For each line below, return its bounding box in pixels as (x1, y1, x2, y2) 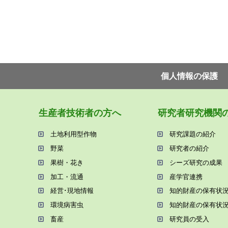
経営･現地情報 (50, 187, 94, 195)
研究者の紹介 (169, 145, 209, 153)
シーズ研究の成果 (169, 158, 222, 166)
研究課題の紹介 (169, 130, 216, 138)
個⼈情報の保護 (161, 72, 218, 81)
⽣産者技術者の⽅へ (38, 107, 121, 118)
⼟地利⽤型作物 (50, 130, 97, 138)
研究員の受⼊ (169, 215, 209, 223)
